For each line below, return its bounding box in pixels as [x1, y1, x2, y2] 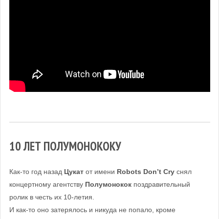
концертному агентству [9, 180, 85, 189]
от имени [83, 168, 117, 176]
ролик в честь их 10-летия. [9, 193, 94, 201]
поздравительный [131, 180, 190, 189]
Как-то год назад [9, 168, 64, 176]
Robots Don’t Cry [116, 168, 175, 176]
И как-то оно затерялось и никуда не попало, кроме [9, 206, 175, 214]
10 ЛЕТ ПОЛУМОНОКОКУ [9, 138, 121, 154]
